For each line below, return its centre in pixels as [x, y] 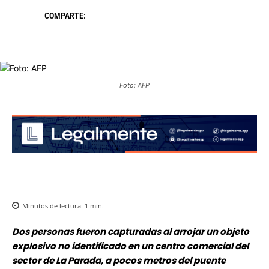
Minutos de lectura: [53, 206]
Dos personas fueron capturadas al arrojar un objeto [131, 232]
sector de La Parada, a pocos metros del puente [119, 261]
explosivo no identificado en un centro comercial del [130, 246]
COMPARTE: [65, 16]
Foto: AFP [134, 86]
